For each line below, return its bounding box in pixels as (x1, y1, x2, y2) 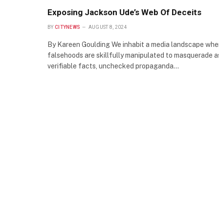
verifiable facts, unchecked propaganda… (47, 62, 179, 70)
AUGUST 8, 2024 (88, 24, 127, 30)
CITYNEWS (54, 24, 81, 30)
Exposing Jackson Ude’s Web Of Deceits (47, 7, 201, 18)
